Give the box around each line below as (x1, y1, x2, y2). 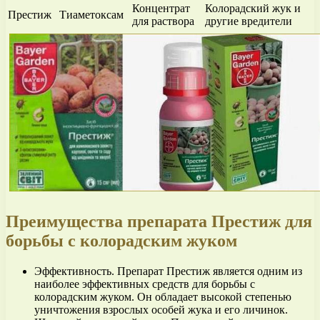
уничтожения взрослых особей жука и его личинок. (34, 303, 288, 316)
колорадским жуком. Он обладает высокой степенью (34, 290, 291, 303)
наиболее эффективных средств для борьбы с (34, 277, 255, 290)
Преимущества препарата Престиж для (6, 211, 312, 231)
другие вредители (205, 14, 292, 27)
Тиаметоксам (59, 8, 124, 21)
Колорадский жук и (205, 1, 301, 14)
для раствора (132, 14, 194, 27)
